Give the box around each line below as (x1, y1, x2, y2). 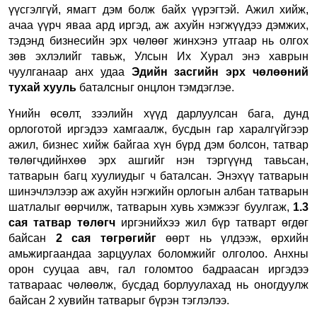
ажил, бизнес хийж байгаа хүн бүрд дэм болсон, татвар (8, 138, 309, 151)
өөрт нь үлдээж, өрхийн (156, 231, 309, 244)
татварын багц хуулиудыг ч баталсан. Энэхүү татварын (8, 169, 309, 182)
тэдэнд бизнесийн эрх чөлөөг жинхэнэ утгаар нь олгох (8, 34, 309, 47)
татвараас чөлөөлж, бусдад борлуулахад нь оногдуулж (8, 278, 309, 291)
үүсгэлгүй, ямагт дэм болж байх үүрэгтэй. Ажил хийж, (8, 3, 309, 16)
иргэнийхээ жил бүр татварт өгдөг (121, 216, 309, 229)
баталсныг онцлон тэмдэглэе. (76, 81, 234, 93)
